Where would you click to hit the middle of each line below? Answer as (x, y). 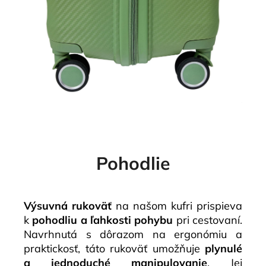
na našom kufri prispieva (177, 206)
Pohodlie (133, 164)
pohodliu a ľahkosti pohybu (103, 220)
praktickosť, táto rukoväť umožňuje (114, 249)
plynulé (224, 249)
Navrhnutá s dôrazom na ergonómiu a (133, 235)
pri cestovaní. (208, 220)
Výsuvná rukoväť (68, 206)
